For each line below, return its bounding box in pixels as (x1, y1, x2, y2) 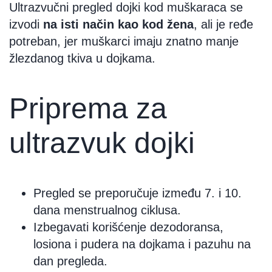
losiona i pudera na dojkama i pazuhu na (33, 237, 251, 251)
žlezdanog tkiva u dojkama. (9, 51, 155, 65)
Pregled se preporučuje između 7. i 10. (33, 186, 242, 200)
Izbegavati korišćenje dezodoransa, (33, 220, 223, 234)
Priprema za (9, 92, 167, 124)
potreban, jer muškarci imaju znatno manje (9, 34, 239, 48)
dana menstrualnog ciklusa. (33, 203, 181, 217)
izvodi (9, 17, 39, 31)
